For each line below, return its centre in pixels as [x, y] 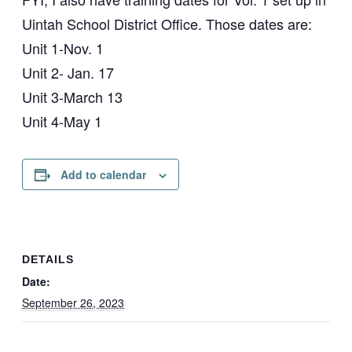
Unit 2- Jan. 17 [68, 73]
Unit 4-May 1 [62, 121]
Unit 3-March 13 [72, 97]
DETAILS [48, 260]
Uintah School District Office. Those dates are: [167, 24]
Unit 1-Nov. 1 [63, 48]
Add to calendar [103, 175]
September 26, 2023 [73, 303]
